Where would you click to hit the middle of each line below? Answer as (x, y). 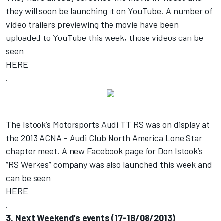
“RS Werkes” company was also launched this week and (109, 164)
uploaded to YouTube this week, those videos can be (105, 37)
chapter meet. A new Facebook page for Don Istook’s (104, 151)
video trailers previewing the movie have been (92, 24)
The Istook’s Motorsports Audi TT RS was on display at (108, 124)
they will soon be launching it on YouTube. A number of (109, 11)
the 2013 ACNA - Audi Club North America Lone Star (104, 137)
